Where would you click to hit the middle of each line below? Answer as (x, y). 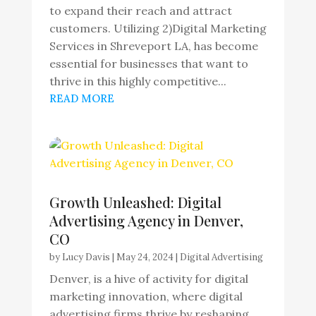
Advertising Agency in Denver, (146, 220)
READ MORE (81, 98)
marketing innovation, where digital (146, 296)
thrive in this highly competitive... (138, 81)
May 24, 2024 (145, 257)
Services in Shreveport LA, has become (153, 46)
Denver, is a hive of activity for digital (148, 279)
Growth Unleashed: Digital (135, 202)
